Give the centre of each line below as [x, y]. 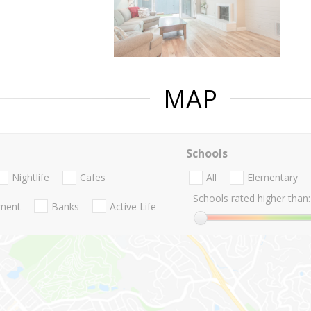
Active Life [133, 206]
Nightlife [31, 178]
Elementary [272, 178]
